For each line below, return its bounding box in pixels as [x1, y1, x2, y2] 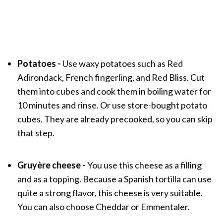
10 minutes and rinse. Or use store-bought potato [17, 99, 207, 111]
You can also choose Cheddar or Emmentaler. [17, 201, 190, 212]
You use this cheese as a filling [87, 159, 202, 170]
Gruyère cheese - [17, 159, 87, 170]
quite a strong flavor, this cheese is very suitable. [17, 187, 203, 198]
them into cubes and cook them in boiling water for [17, 85, 211, 97]
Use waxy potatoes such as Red [62, 57, 183, 69]
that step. [17, 127, 55, 138]
